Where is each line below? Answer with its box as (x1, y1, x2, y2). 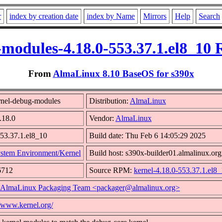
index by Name (87, 12, 135, 20)
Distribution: (89, 96, 130, 105)
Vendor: (89, 113, 115, 122)
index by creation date (9, 12, 78, 20)
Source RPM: (89, 166, 134, 174)
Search (199, 12, 220, 20)
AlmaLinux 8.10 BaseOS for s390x (53, 68, 194, 79)
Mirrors (143, 12, 166, 20)
